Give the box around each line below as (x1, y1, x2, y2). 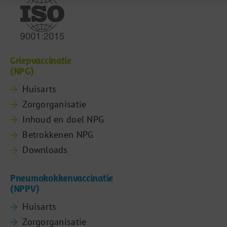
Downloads (22, 143, 68, 156)
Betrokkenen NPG (22, 128, 94, 140)
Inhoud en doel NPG (22, 113, 104, 125)
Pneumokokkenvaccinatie (10, 172, 113, 183)
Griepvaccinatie (10, 55, 71, 66)
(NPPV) (10, 183, 40, 194)
